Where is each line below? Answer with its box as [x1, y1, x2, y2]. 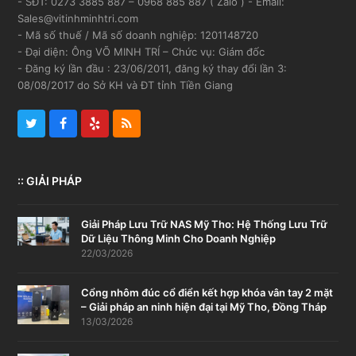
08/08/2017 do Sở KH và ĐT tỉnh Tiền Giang [17, 79, 234, 92]
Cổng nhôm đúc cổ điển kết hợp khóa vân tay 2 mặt [81, 286, 334, 300]
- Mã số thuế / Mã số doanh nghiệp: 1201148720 [17, 29, 259, 42]
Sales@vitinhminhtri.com [17, 12, 139, 25]
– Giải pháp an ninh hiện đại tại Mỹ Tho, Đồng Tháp [81, 300, 327, 314]
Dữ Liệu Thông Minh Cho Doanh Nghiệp [81, 232, 277, 246]
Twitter [37, 114, 79, 131]
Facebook [66, 114, 126, 131]
